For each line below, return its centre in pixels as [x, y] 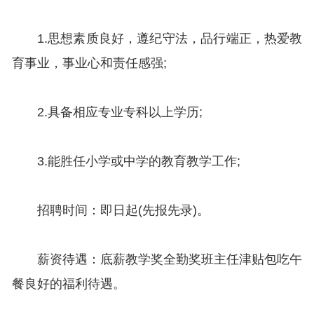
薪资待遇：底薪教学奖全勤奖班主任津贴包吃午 [157, 260]
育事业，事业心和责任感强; [89, 63]
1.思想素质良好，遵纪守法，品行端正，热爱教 [157, 39]
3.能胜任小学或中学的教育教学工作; [126, 162]
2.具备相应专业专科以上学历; [107, 112]
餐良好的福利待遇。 [68, 284]
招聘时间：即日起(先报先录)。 [110, 211]
